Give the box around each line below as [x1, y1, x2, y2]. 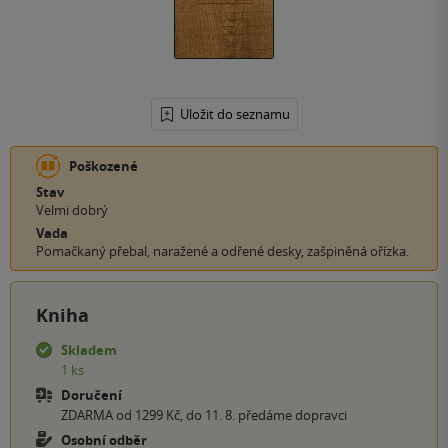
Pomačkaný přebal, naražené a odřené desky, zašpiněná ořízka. [36, 242, 409, 261]
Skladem [61, 341, 117, 360]
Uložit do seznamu [179, 105, 290, 124]
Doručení [61, 386, 122, 405]
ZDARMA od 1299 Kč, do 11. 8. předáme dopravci [61, 406, 347, 425]
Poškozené [69, 157, 138, 176]
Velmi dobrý [36, 201, 108, 220]
